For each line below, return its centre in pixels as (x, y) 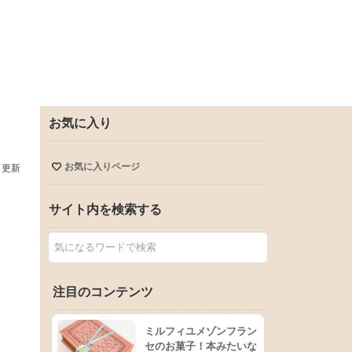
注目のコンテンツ (103, 292)
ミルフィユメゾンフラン (201, 331)
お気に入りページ (102, 167)
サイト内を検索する (105, 209)
